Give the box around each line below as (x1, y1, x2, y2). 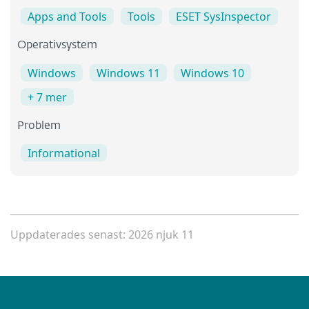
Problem (17, 120, 61, 132)
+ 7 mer (28, 89, 67, 105)
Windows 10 (181, 65, 244, 81)
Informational (28, 145, 100, 161)
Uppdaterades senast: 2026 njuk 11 (10, 226, 194, 242)
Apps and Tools (28, 9, 107, 25)
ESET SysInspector (176, 9, 271, 25)
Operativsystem (17, 40, 97, 52)
